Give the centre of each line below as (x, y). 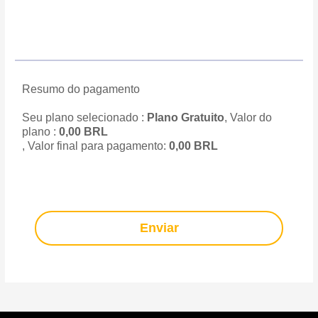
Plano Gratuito (186, 118)
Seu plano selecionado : (85, 118)
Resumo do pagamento (81, 89)
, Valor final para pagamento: (96, 146)
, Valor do (248, 118)
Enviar (159, 228)
